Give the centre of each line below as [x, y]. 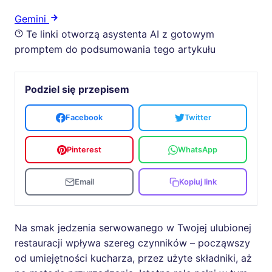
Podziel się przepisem [77, 89]
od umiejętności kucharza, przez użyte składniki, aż [133, 258]
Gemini [30, 19]
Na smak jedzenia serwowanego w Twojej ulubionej [133, 227]
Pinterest [84, 149]
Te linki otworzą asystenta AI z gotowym [119, 34]
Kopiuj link [198, 182]
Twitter [198, 117]
